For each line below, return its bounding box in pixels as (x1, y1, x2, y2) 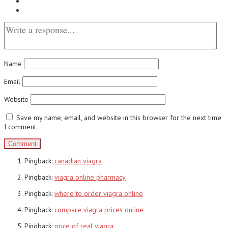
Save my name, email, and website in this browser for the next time (16, 112, 221, 122)
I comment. (4, 122, 38, 131)
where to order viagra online (54, 188, 143, 198)
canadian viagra (54, 156, 102, 165)
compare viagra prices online (54, 205, 144, 214)
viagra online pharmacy (54, 172, 126, 182)
